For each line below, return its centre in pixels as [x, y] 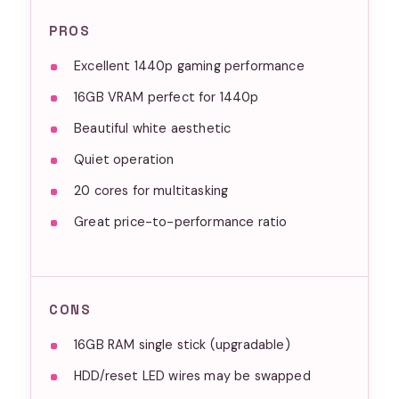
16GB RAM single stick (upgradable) [182, 344]
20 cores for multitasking [151, 190]
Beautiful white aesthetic [153, 128]
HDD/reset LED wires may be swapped [192, 375]
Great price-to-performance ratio [181, 221]
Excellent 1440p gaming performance [189, 65]
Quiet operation [124, 159]
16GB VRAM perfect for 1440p [167, 97]
